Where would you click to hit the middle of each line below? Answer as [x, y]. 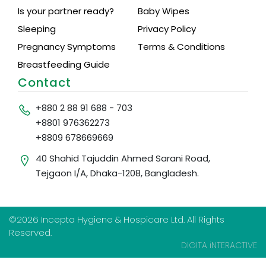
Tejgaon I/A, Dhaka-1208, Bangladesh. [117, 173]
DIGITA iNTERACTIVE [219, 246]
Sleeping [37, 29]
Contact [45, 83]
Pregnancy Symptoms [67, 47]
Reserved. [30, 233]
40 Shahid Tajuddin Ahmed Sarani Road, [123, 159]
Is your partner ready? [66, 11]
